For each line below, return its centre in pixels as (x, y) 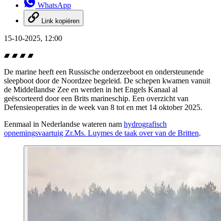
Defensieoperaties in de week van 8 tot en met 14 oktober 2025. (103, 108)
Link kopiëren (60, 21)
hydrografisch (145, 124)
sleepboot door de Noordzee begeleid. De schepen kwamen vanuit (107, 81)
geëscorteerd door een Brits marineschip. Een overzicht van (96, 99)
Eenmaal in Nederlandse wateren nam (64, 124)
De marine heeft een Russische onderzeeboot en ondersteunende (104, 72)
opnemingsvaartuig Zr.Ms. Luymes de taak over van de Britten (101, 133)
